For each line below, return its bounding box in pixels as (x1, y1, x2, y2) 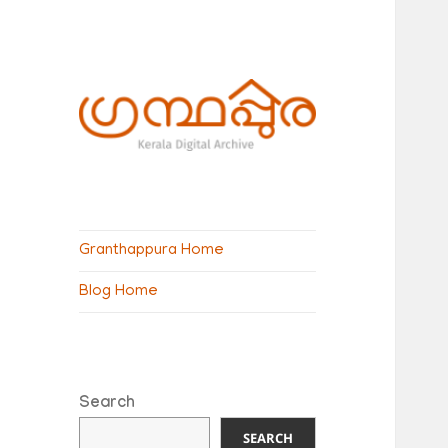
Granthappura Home (79, 241, 225, 260)
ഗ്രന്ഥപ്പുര (79, 172, 192, 205)
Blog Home (79, 282, 159, 301)
